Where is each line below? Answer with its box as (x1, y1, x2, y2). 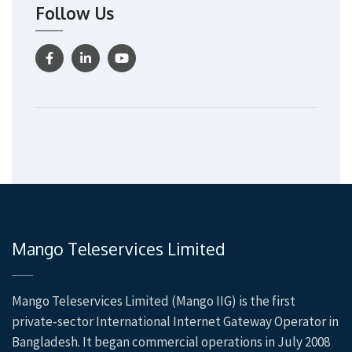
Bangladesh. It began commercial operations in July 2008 (12, 332, 330, 350)
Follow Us (35, 2, 114, 24)
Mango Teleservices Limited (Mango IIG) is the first (12, 291, 295, 310)
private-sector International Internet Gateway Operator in (12, 312, 339, 330)
